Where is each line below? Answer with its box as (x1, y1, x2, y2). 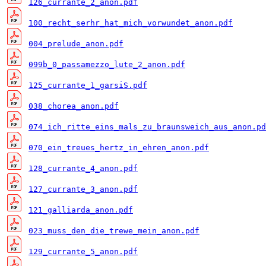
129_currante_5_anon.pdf (28, 247, 138, 256)
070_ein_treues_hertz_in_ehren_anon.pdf (28, 143, 209, 153)
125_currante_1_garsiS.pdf (28, 81, 147, 90)
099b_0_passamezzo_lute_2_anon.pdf (28, 60, 185, 69)
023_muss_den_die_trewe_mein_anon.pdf (28, 226, 199, 236)
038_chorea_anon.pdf (28, 102, 119, 111)
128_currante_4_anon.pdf (28, 164, 138, 173)
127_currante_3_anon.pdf (28, 185, 138, 194)
